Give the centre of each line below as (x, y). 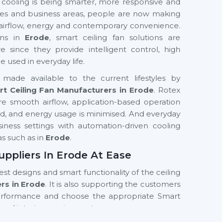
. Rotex (167, 90)
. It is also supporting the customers (113, 184)
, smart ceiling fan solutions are (115, 37)
